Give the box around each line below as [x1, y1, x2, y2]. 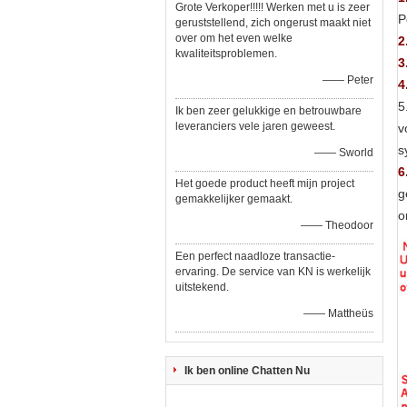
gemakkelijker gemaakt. [175, 193, 293, 205]
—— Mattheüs [303, 307, 373, 320]
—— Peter [323, 74, 373, 86]
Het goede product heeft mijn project [175, 177, 354, 190]
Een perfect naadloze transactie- [175, 250, 335, 263]
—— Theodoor [301, 219, 373, 232]
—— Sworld [314, 146, 373, 159]
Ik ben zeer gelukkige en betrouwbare [175, 104, 362, 117]
